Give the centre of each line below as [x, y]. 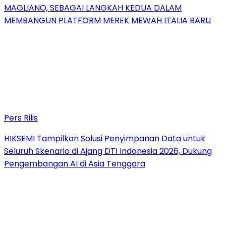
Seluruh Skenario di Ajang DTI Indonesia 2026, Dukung [108, 151]
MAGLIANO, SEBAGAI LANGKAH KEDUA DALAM [93, 8]
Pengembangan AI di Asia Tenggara [75, 163]
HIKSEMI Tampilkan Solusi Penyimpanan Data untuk [105, 138]
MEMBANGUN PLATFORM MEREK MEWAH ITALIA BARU [107, 20]
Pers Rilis [21, 118]
